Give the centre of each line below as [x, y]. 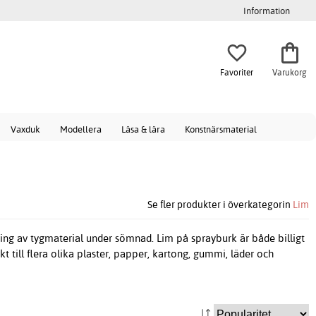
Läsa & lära [143, 129]
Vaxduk [25, 129]
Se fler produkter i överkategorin [220, 205]
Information [267, 11]
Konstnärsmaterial [221, 129]
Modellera [81, 129]
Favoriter [237, 72]
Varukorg [290, 72]
